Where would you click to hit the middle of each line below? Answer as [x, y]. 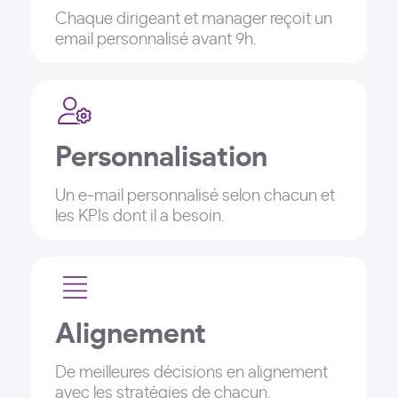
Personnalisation [161, 157]
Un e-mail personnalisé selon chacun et [195, 196]
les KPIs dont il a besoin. [140, 216]
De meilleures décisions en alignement [191, 373]
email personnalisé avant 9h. [156, 40]
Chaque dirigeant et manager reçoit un [194, 19]
